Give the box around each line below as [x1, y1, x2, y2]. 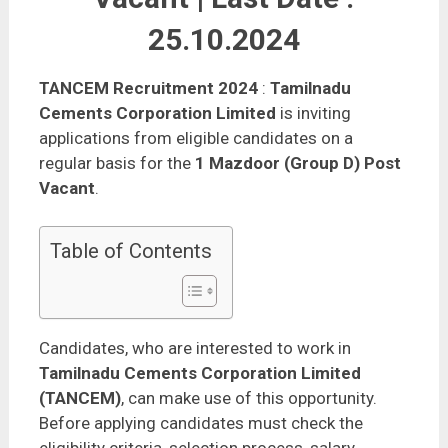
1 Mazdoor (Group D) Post [194, 153, 401, 174]
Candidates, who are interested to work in [38, 338, 351, 359]
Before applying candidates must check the [38, 413, 363, 434]
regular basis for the [38, 153, 195, 174]
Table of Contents [49, 239, 212, 264]
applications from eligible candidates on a [38, 128, 353, 149]
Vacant [38, 178, 95, 199]
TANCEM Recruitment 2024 [38, 78, 258, 99]
